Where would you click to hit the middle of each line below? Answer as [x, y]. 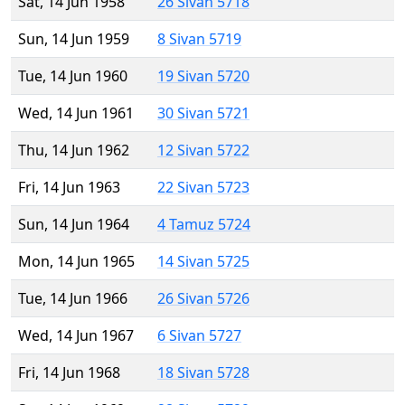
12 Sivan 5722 [203, 151]
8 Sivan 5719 [199, 39]
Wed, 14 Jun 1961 [76, 113]
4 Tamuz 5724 [204, 225]
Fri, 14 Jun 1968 [69, 373]
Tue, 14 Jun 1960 [73, 76]
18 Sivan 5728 [203, 373]
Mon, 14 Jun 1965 [76, 262]
